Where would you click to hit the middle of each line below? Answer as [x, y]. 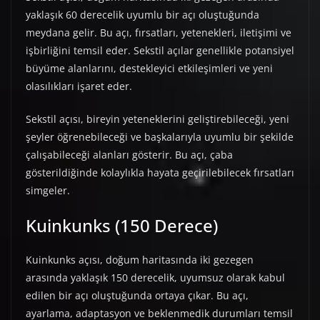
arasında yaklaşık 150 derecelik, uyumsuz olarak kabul [155, 278]
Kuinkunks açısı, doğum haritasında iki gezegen [140, 260]
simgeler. [48, 191]
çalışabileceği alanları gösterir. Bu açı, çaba [129, 155]
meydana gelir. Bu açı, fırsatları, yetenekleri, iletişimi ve [159, 33]
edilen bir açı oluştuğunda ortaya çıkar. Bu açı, [137, 296]
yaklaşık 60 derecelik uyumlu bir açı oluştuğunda [142, 15]
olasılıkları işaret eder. [79, 86]
